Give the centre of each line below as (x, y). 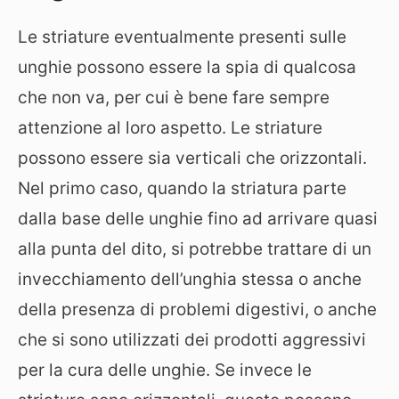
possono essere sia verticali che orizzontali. (192, 158)
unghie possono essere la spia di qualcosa (187, 67)
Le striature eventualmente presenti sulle (182, 37)
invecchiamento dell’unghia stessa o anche (190, 279)
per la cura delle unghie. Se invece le (165, 370)
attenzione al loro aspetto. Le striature (170, 128)
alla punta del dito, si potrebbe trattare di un (195, 249)
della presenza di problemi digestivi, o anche (197, 309)
